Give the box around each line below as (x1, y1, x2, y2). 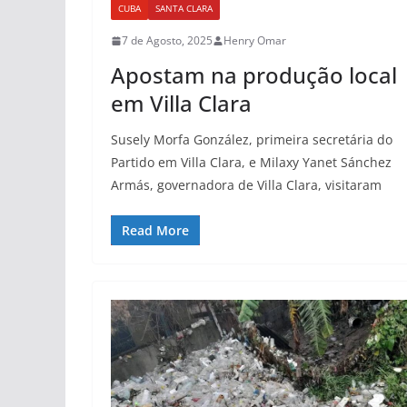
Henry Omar (223, 33, 286, 49)
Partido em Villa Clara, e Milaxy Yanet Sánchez (111, 154, 392, 172)
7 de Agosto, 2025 (122, 33, 213, 49)
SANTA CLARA (155, 2, 213, 15)
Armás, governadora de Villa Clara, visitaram (111, 176, 382, 194)
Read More (122, 222, 189, 240)
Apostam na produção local (111, 60, 397, 91)
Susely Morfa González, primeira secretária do (111, 131, 392, 149)
